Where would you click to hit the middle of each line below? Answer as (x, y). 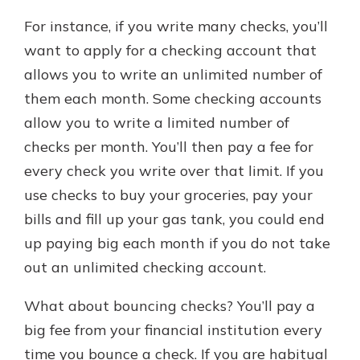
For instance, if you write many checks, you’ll (176, 26)
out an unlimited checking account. (145, 267)
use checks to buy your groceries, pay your (168, 195)
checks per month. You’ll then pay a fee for (169, 147)
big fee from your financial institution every (173, 330)
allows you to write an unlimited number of (173, 74)
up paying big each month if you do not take (177, 243)
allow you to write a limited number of (157, 123)
